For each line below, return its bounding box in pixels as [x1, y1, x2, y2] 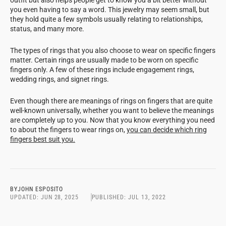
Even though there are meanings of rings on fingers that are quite [10, 96, 212, 105]
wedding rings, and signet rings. [10, 75, 110, 83]
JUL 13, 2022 [128, 193, 166, 201]
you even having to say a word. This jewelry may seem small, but [10, 5, 209, 14]
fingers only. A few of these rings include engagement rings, [10, 65, 194, 74]
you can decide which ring [127, 125, 207, 134]
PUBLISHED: [91, 193, 127, 201]
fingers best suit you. [10, 135, 75, 143]
